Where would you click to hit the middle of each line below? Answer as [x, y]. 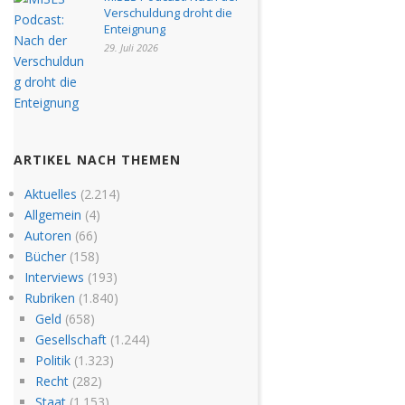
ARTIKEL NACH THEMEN [97, 159]
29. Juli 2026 [131, 47]
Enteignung [135, 28]
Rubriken [49, 297]
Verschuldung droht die [168, 12]
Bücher [45, 256]
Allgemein [52, 214]
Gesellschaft [71, 339]
